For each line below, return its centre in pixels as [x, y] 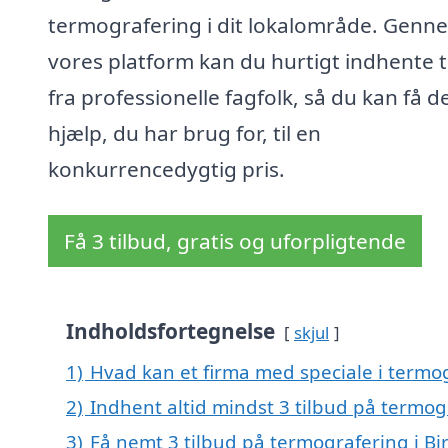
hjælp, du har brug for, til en [184, 133]
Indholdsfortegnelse [170, 331]
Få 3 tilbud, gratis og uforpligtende [235, 241]
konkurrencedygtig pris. [166, 169]
